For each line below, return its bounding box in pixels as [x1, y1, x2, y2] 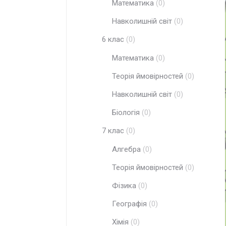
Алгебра [112, 145, 141, 154]
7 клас [102, 126, 124, 135]
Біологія [112, 108, 140, 117]
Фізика [112, 181, 136, 190]
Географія [112, 199, 147, 208]
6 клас [102, 35, 124, 44]
